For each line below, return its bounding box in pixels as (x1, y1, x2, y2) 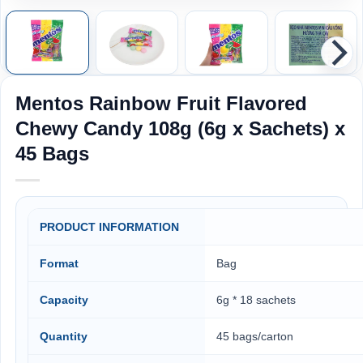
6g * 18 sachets (216, 293, 296, 306)
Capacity (40, 293, 88, 306)
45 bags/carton (216, 330, 293, 343)
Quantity (40, 330, 88, 343)
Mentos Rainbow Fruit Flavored (15, 92, 307, 114)
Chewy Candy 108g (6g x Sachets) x (15, 117, 345, 139)
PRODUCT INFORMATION (40, 220, 179, 233)
